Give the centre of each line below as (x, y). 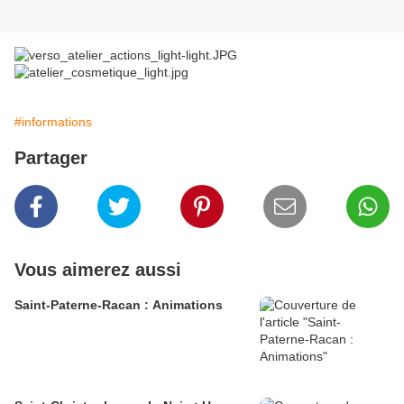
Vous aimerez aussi (98, 270)
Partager (51, 158)
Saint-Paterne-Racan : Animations (119, 305)
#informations (53, 122)
